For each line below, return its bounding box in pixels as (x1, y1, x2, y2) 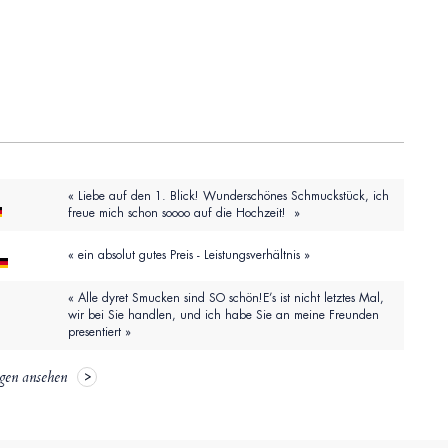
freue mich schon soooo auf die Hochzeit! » (67, 205, 300, 222)
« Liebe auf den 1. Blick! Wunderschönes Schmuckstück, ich (67, 188, 389, 205)
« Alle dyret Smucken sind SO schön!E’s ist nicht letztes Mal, (67, 290, 384, 307)
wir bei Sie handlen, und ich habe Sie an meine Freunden (67, 307, 379, 324)
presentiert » (67, 324, 131, 341)
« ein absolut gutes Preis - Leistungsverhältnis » (67, 247, 310, 264)
